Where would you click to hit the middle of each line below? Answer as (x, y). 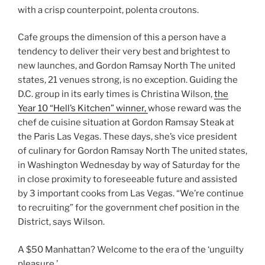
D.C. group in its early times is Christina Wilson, (116, 94)
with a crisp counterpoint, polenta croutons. (108, 10)
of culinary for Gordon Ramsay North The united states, (132, 151)
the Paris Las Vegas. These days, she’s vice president (127, 137)
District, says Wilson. (61, 222)
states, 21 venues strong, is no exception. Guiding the (128, 80)
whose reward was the (195, 108)
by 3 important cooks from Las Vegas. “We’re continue (131, 193)
